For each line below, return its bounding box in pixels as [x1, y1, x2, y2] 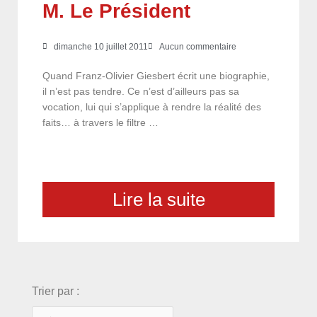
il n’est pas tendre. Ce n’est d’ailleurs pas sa [42, 86, 239, 97]
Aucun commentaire [159, 41, 236, 52]
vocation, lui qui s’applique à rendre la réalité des [42, 101, 261, 113]
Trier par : [32, 284, 79, 297]
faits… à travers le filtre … [42, 117, 158, 128]
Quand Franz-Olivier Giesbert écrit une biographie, [42, 70, 270, 81]
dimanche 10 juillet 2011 [54, 41, 148, 52]
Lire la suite [112, 188, 205, 210]
